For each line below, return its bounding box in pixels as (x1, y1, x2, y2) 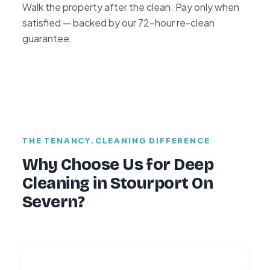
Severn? (22, 192, 85, 212)
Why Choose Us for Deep (22, 154, 214, 174)
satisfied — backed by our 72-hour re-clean (22, 16, 215, 29)
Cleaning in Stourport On (22, 173, 213, 193)
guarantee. (22, 31, 72, 45)
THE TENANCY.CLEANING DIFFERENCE (22, 135, 210, 145)
